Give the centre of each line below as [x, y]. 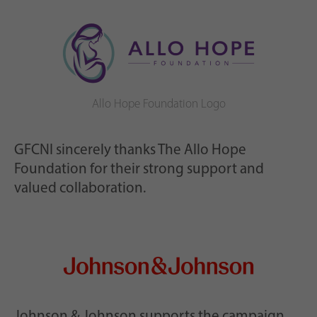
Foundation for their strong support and [139, 170]
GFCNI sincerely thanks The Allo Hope [130, 151]
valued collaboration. [80, 189]
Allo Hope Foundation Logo [158, 105]
